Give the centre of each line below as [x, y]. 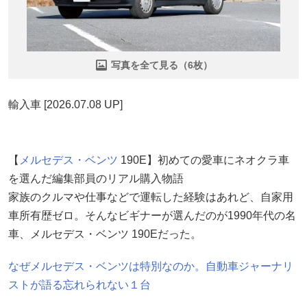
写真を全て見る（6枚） [162, 65]
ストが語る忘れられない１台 [79, 284]
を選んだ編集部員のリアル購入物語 [96, 178]
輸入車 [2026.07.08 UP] [65, 104]
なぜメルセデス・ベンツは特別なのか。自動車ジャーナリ [151, 266]
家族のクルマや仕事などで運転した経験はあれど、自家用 [151, 197]
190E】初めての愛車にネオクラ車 [204, 160]
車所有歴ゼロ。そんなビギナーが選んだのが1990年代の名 [152, 215]
